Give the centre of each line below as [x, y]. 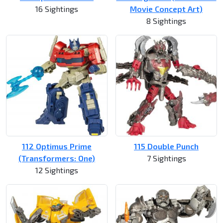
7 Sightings [166, 158]
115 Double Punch [166, 146]
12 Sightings [57, 170]
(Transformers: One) [57, 158]
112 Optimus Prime [57, 146]
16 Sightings [57, 9]
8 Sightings [166, 21]
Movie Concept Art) [166, 9]
